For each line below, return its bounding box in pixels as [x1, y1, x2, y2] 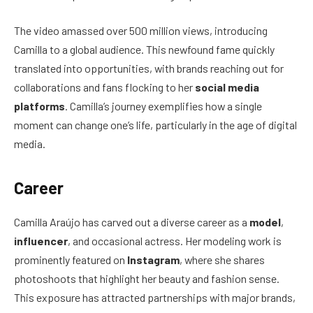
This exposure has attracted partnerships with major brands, [14, 291, 296, 305]
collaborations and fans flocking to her [14, 80, 195, 94]
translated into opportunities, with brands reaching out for [14, 61, 284, 75]
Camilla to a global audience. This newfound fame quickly [14, 43, 275, 57]
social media [195, 80, 259, 94]
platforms [14, 99, 65, 113]
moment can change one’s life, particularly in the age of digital [14, 118, 297, 132]
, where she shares [180, 253, 265, 267]
